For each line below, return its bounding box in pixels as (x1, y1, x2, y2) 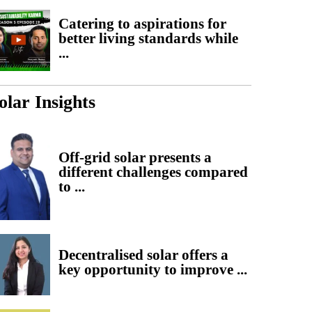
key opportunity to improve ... (58, 261, 248, 279)
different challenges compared (58, 163, 249, 180)
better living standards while (58, 29, 239, 47)
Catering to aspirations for (58, 15, 227, 32)
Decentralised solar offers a (58, 247, 229, 264)
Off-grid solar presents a (58, 148, 212, 166)
